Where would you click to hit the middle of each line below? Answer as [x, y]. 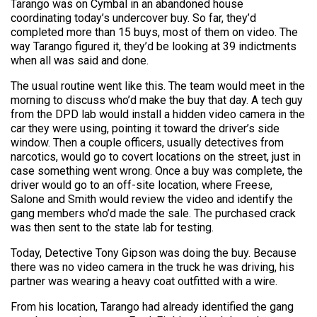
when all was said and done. [80, 60]
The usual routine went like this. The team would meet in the [158, 86]
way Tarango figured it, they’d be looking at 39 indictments [154, 46]
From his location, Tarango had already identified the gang [152, 306]
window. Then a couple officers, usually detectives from [147, 142]
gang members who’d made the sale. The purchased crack [153, 213]
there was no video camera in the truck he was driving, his [152, 267]
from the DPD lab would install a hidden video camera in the [158, 114]
